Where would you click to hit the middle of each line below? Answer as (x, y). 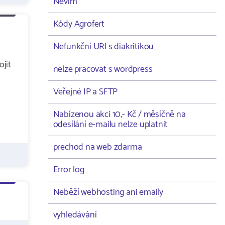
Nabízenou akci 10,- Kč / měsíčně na (119, 115)
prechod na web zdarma (97, 147)
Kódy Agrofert (79, 24)
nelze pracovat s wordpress (103, 69)
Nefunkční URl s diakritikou (103, 47)
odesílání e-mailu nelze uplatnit (110, 125)
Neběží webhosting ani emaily (108, 192)
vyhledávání (75, 215)
